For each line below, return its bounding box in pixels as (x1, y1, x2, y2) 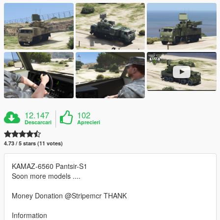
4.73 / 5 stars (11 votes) (4, 139, 63, 147)
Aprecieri (77, 118, 101, 126)
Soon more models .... (12, 171, 81, 181)
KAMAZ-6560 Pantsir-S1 (12, 161, 87, 171)
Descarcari (25, 118, 52, 126)
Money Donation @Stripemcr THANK (12, 191, 127, 201)
